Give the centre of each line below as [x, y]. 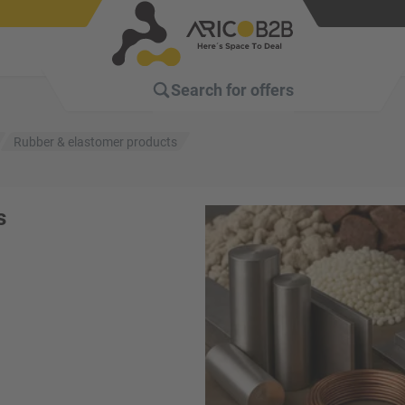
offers [272, 90]
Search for [209, 90]
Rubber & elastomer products [96, 141]
